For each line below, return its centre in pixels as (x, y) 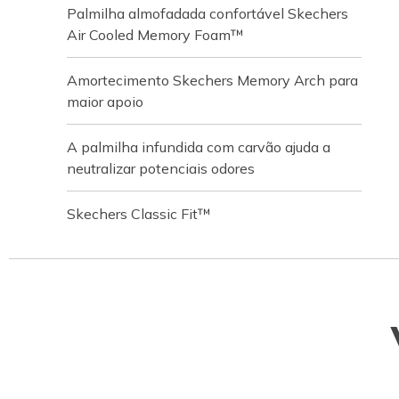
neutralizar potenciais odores (161, 168)
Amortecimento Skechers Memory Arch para (212, 80)
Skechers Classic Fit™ (139, 214)
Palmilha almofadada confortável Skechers (208, 13)
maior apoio (105, 102)
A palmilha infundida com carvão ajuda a (199, 147)
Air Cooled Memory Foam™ (155, 35)
